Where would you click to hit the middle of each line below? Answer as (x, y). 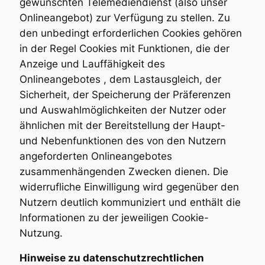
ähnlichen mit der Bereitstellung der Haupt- (122, 125)
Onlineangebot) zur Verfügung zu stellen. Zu (125, 17)
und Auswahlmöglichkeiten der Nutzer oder (122, 110)
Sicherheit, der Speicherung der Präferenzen (125, 94)
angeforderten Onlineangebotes (96, 156)
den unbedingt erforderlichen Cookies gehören (130, 33)
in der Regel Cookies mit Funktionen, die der (124, 48)
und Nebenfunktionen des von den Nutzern (122, 140)
